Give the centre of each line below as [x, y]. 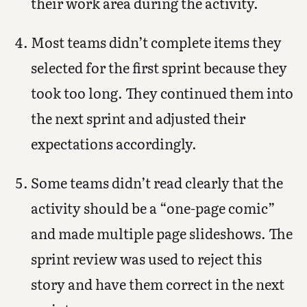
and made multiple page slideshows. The [161, 233]
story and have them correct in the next [157, 283]
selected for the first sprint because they [159, 67]
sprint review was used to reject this [146, 258]
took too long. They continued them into [162, 92]
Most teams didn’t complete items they [156, 41]
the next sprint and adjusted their [138, 118]
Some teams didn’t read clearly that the [157, 182]
